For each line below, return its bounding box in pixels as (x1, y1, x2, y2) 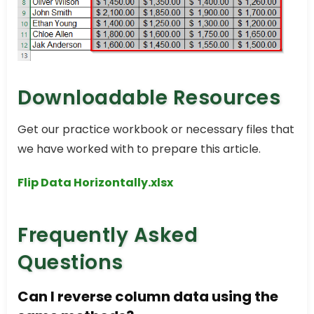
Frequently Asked (18, 221, 198, 250)
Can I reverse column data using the (18, 287, 278, 307)
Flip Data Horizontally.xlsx (18, 175, 173, 191)
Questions (18, 249, 123, 277)
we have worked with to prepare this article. (18, 141, 261, 158)
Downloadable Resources (18, 84, 280, 112)
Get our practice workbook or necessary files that (18, 121, 294, 138)
